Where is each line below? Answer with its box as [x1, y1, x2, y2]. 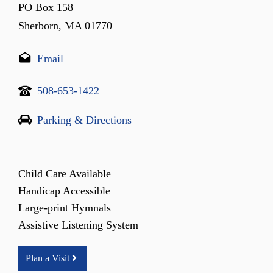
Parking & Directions [37, 113, 132, 126]
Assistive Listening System [18, 218, 138, 231]
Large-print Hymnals [18, 201, 111, 214]
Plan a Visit [26, 252, 69, 263]
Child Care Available [18, 167, 111, 180]
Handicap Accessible [18, 184, 110, 197]
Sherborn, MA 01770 [18, 19, 112, 32]
